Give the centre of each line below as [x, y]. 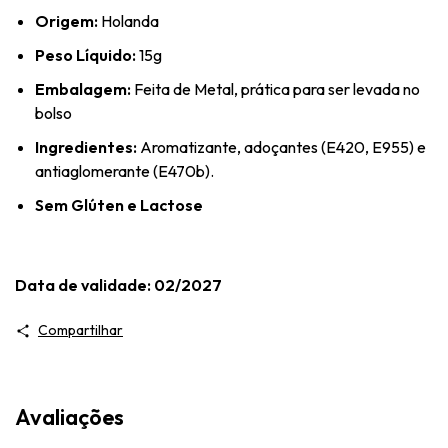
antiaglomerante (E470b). [124, 171]
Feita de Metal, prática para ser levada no [275, 89]
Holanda [128, 21]
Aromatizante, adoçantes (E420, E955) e [281, 147]
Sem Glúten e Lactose [119, 205]
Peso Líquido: [85, 55]
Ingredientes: [86, 147]
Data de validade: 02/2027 [118, 285]
